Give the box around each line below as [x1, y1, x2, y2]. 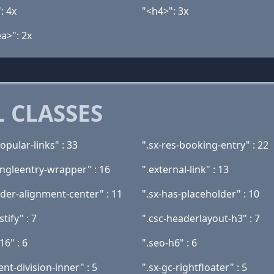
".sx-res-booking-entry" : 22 [142, 138, 268, 152]
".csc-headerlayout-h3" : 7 [142, 212, 260, 225]
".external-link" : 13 [142, 163, 229, 176]
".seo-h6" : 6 [142, 236, 197, 250]
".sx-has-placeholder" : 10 [142, 187, 259, 201]
